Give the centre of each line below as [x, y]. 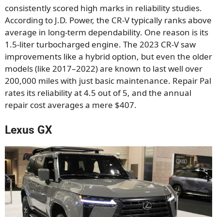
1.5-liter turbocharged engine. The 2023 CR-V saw [100, 45]
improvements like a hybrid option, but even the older [108, 57]
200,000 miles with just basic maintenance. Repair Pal [108, 81]
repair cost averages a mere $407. [71, 105]
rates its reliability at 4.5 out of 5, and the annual [98, 93]
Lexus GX [29, 130]
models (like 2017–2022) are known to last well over [104, 69]
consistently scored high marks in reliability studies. [103, 8]
